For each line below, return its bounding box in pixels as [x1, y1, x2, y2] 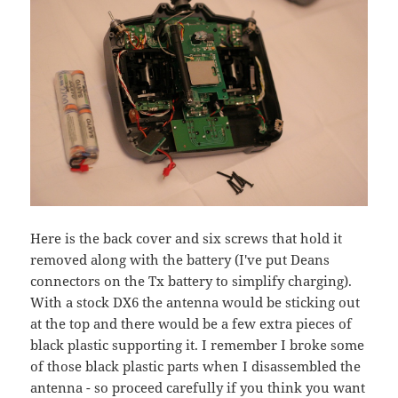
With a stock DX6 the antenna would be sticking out [30, 292, 361, 311]
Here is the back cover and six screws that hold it [30, 228, 343, 247]
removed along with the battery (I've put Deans [30, 250, 330, 268]
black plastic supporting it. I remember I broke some [30, 335, 365, 354]
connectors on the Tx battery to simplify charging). [30, 271, 353, 290]
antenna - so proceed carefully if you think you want [30, 378, 366, 396]
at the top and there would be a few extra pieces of [30, 314, 353, 332]
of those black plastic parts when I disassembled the [30, 356, 362, 375]
